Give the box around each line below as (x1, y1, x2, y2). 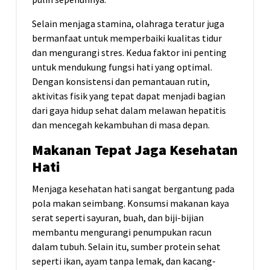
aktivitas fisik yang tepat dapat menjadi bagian (32, 90, 225, 102)
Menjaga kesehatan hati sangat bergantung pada (32, 183, 234, 195)
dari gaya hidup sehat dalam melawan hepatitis (32, 104, 226, 117)
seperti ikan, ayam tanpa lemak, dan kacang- (32, 255, 216, 268)
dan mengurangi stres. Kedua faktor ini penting (32, 46, 227, 59)
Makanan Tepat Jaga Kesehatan (32, 140, 238, 160)
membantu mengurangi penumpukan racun (32, 226, 212, 239)
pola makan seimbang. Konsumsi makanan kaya (32, 197, 229, 210)
